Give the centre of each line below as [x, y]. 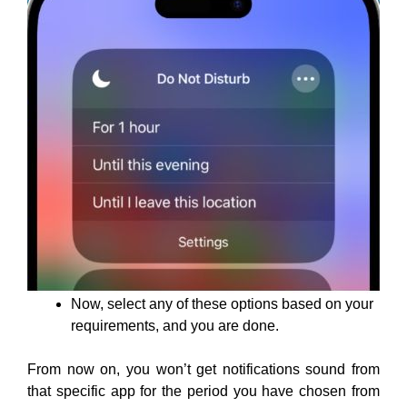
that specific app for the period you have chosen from [203, 391]
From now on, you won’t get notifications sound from [203, 369]
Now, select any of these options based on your [222, 303]
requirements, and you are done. [175, 325]
